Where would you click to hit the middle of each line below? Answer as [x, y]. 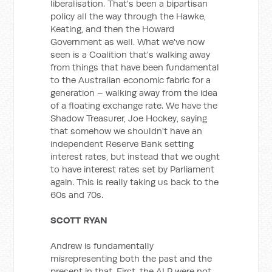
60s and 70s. [77, 195]
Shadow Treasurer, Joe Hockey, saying [129, 118]
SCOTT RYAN [79, 220]
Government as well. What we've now [128, 42]
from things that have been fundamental [135, 67]
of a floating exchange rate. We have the [134, 105]
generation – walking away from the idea [134, 93]
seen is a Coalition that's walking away [131, 54]
